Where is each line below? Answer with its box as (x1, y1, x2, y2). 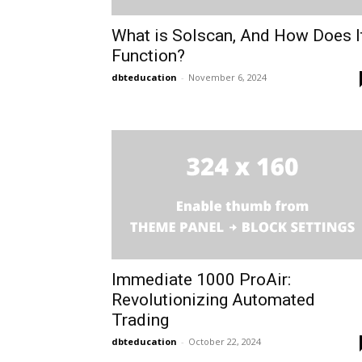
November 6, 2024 (188, 71, 267, 83)
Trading (112, 310, 169, 330)
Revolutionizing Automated (112, 290, 315, 309)
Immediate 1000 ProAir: (112, 270, 291, 289)
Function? (112, 46, 185, 65)
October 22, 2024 (188, 335, 261, 347)
